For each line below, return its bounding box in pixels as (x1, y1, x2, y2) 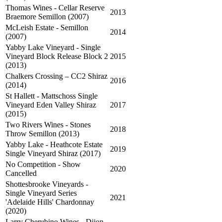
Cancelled (5, 168, 37, 177)
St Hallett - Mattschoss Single (5, 91, 98, 100)
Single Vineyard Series (5, 188, 77, 197)
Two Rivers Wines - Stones (5, 120, 91, 129)
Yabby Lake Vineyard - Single (5, 43, 101, 52)
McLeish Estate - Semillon (5, 23, 88, 32)
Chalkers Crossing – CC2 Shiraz (5, 71, 108, 80)
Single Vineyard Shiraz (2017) (5, 149, 101, 158)
